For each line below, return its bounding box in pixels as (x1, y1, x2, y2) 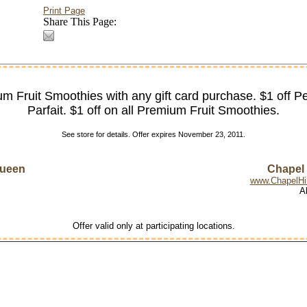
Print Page (43, 5, 85, 16)
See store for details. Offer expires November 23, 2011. (62, 130, 245, 138)
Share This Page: (43, 16, 116, 27)
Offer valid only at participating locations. (72, 221, 235, 231)
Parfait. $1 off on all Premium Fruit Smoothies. (27, 103, 280, 117)
